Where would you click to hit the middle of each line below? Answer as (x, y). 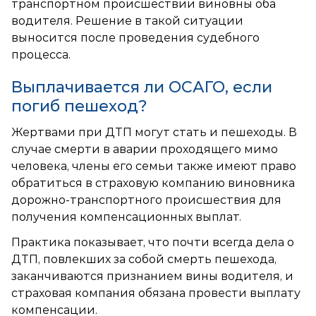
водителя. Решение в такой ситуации (127, 20)
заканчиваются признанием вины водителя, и (152, 276)
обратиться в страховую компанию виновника (153, 183)
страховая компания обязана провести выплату (156, 293)
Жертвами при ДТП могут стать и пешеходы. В (154, 132)
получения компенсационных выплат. (126, 217)
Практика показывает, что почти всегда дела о (153, 242)
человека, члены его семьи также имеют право (154, 166)
